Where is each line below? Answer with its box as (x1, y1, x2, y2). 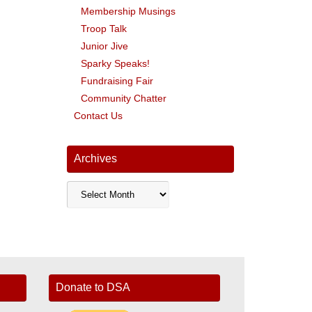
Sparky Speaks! (81, 57, 150, 69)
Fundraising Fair (81, 75, 153, 86)
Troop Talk (81, 22, 127, 34)
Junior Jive (81, 40, 128, 52)
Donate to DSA (55, 281, 130, 293)
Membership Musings (81, 5, 175, 17)
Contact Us (74, 109, 123, 121)
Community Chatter (81, 92, 166, 104)
